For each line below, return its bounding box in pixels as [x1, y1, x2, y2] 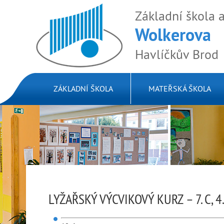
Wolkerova [135, 23, 211, 46]
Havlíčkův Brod [135, 46, 218, 62]
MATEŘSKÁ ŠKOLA [148, 83, 211, 93]
